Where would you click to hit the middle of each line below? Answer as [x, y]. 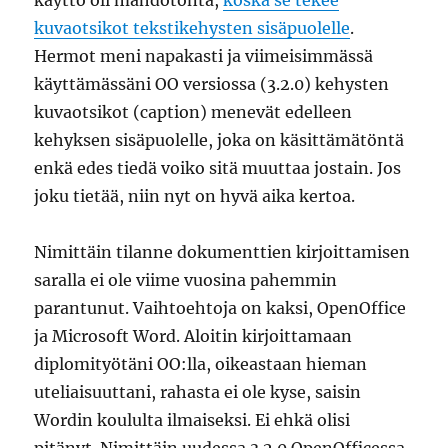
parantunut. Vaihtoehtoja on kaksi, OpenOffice [220, 308]
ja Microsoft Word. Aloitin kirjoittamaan [193, 336]
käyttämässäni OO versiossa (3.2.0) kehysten [212, 84]
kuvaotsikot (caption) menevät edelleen [193, 112]
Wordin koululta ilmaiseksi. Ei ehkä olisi [192, 420]
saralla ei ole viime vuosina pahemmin [186, 280]
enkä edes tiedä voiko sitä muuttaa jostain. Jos [218, 168]
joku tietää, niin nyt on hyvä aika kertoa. [195, 196]
